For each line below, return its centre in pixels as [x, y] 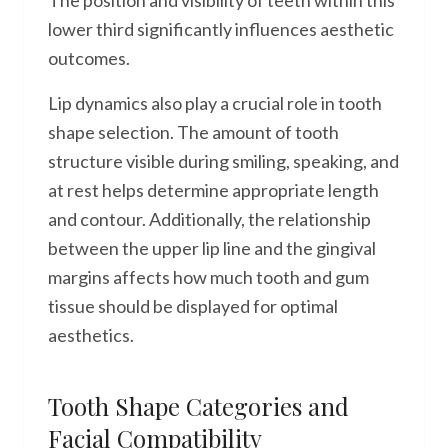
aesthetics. [91, 335]
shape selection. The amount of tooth [193, 132]
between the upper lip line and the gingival [212, 248]
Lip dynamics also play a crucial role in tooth [215, 103]
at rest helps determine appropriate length [213, 190]
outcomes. [89, 58]
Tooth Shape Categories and [198, 406]
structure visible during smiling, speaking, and [223, 161]
